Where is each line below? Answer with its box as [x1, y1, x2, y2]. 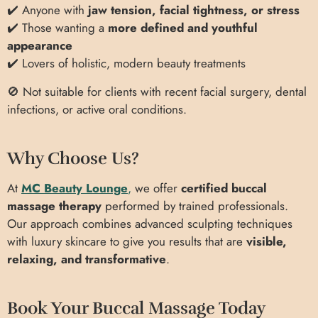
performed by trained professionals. [102, 197, 288, 214]
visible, [246, 232, 287, 250]
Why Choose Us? [7, 147, 139, 169]
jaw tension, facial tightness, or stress [88, 1, 300, 19]
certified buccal [181, 179, 267, 197]
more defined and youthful [108, 19, 258, 37]
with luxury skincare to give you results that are [7, 232, 246, 250]
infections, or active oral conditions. [7, 100, 187, 118]
